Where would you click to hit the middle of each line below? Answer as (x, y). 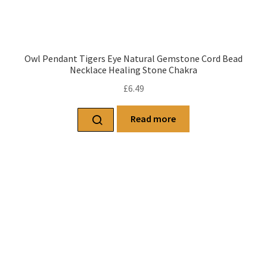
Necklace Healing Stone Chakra (133, 70)
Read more (153, 118)
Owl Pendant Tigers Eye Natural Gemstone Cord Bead (133, 59)
